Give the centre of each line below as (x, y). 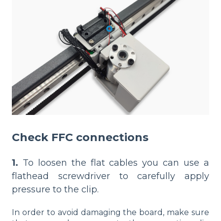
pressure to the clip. (55, 189)
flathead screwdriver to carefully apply (110, 176)
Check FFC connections (80, 137)
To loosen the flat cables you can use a (114, 163)
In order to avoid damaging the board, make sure (110, 213)
